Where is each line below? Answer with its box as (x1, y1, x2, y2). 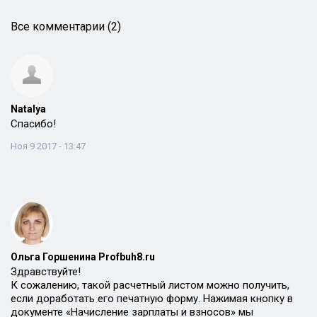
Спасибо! (11, 117, 56, 130)
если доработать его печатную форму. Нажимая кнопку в (11, 292, 293, 305)
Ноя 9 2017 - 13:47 (11, 141, 86, 151)
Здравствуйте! (11, 265, 81, 278)
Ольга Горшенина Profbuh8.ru (11, 251, 155, 263)
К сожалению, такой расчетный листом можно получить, (11, 279, 289, 292)
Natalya (11, 103, 46, 115)
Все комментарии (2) (11, 20, 121, 33)
